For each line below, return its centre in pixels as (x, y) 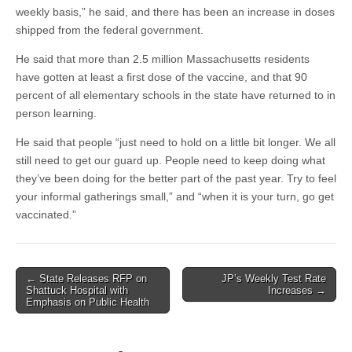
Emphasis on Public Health (88, 302)
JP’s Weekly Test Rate (274, 279)
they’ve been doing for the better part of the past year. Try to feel (176, 178)
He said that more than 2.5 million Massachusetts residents (163, 59)
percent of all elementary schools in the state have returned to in (176, 95)
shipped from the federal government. (110, 30)
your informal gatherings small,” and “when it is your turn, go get (175, 196)
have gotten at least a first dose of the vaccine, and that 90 (161, 77)
